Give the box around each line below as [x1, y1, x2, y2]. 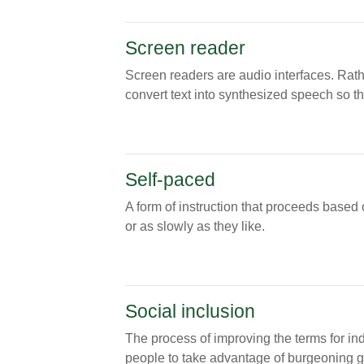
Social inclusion [124, 301, 255, 322]
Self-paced [124, 169, 215, 190]
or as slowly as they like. [124, 219, 265, 233]
